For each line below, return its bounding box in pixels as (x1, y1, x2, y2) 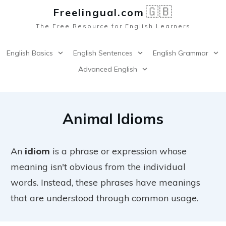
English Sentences (73, 48, 133, 58)
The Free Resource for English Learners (35, 22, 191, 30)
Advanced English (78, 65, 137, 74)
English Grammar (153, 48, 208, 58)
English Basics (7, 48, 53, 58)
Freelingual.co (53, 6, 134, 19)
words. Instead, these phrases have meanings (11, 177, 200, 188)
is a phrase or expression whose (50, 145, 187, 157)
